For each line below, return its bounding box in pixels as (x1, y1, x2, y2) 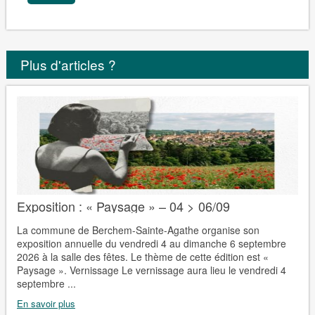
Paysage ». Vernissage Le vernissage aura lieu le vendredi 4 (16, 262, 286, 277)
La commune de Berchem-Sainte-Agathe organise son (16, 222, 259, 237)
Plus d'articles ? (20, 54, 116, 74)
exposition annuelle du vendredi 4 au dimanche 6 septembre (16, 236, 286, 250)
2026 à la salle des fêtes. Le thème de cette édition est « (16, 249, 269, 264)
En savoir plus (16, 296, 75, 310)
